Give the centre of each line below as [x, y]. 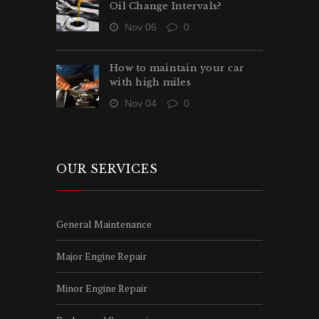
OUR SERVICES [107, 168]
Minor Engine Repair [102, 288]
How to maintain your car [177, 68]
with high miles [150, 82]
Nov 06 [139, 27]
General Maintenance [104, 224]
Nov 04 [139, 103]
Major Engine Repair [101, 256]
